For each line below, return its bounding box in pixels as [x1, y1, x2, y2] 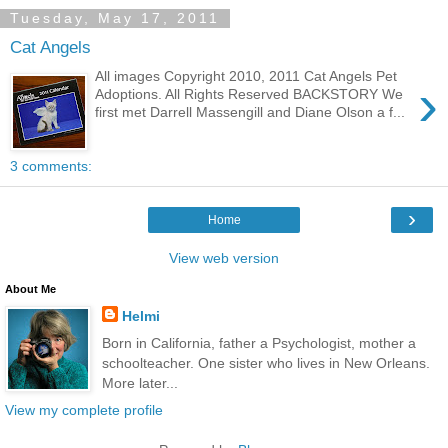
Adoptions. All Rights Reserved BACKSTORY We [95, 85, 404, 102]
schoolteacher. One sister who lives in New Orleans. [101, 354, 430, 371]
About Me [5, 282, 56, 295]
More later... [101, 374, 178, 391]
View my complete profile [5, 401, 163, 418]
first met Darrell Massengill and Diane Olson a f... [95, 103, 406, 120]
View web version [169, 249, 279, 266]
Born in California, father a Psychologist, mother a [101, 334, 416, 351]
